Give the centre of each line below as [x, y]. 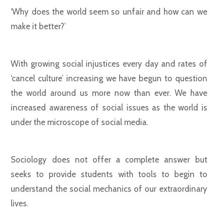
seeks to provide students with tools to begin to [109, 174]
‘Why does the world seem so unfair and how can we [109, 12]
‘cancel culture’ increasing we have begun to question [109, 78]
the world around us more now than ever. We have [109, 93]
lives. [20, 203]
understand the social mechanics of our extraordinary [109, 189]
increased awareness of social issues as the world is [109, 108]
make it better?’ [38, 26]
